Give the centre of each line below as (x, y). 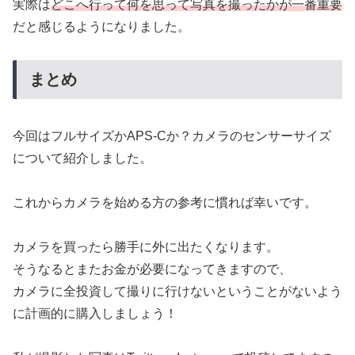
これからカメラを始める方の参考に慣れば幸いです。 (165, 202)
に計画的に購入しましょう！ (95, 313)
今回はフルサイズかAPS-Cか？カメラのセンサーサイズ (172, 136)
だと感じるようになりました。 (101, 26)
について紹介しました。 (82, 158)
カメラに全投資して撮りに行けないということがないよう (177, 291)
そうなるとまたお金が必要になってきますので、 (152, 269)
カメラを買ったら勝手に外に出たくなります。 (146, 246)
